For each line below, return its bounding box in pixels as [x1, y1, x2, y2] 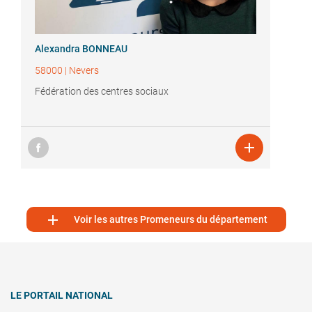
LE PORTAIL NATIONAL [10, 290, 113, 302]
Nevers [69, 65, 99, 77]
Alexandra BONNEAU [35, 43, 127, 55]
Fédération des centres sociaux [35, 86, 169, 97]
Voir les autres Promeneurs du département [74, 214, 267, 226]
